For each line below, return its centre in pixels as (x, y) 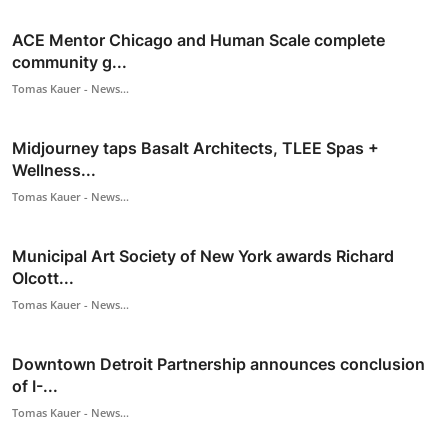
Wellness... (54, 169)
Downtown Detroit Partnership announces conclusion (218, 363)
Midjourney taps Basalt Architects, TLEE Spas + (195, 147)
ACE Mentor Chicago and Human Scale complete (198, 39)
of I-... (35, 385)
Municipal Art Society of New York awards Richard (203, 255)
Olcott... (43, 277)
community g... (69, 61)
